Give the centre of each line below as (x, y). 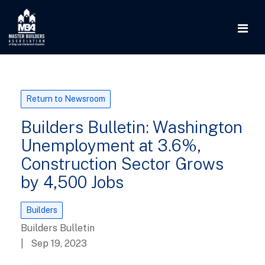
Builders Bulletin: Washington (132, 127)
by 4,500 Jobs (72, 182)
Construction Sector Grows (122, 164)
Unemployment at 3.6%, (111, 145)
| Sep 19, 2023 (54, 243)
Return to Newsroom (66, 99)
